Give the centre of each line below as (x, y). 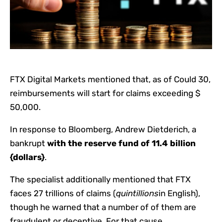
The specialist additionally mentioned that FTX (100, 180)
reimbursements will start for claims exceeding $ (105, 93)
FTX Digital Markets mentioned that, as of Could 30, (110, 80)
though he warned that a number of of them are (103, 207)
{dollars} (27, 157)
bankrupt (28, 143)
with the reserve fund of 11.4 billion (121, 143)
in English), (179, 194)
